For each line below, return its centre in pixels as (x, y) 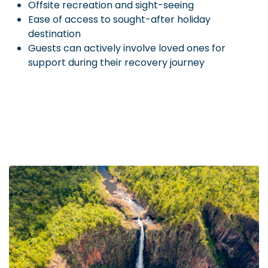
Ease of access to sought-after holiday (119, 19)
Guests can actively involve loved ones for (127, 48)
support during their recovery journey (116, 62)
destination (54, 33)
